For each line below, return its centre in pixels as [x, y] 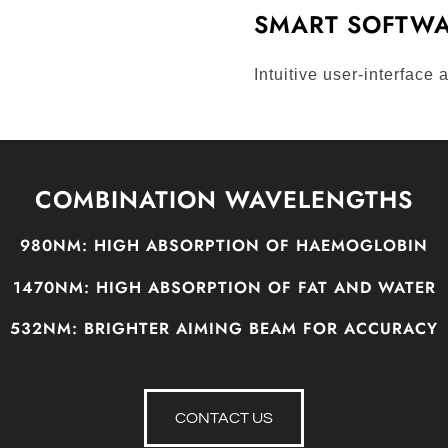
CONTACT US [224, 417]
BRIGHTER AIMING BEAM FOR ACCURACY [258, 328]
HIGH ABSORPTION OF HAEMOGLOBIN [258, 246]
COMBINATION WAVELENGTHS [224, 199]
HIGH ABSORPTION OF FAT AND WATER [262, 287]
